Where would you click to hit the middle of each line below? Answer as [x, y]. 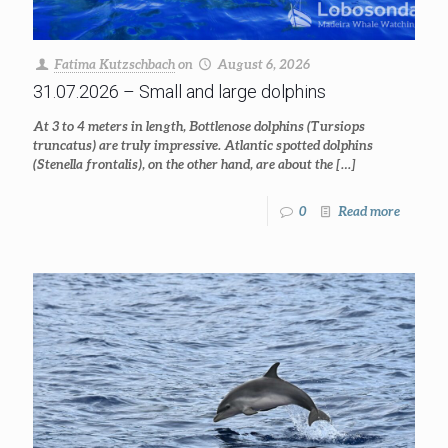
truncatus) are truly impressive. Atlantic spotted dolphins [203, 145]
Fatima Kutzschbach [115, 64]
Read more [369, 211]
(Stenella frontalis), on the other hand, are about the [183, 164]
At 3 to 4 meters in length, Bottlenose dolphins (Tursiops [199, 126]
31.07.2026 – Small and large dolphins [179, 91]
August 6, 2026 [264, 64]
